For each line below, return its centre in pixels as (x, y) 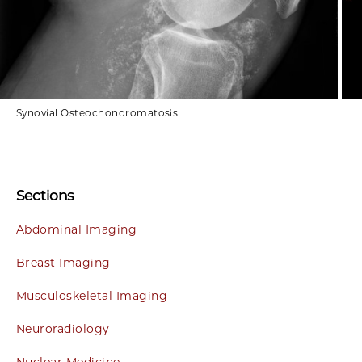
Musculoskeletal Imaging (92, 296)
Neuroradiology (63, 329)
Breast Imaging (63, 263)
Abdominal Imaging (77, 230)
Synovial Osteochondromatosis (97, 113)
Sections (45, 196)
